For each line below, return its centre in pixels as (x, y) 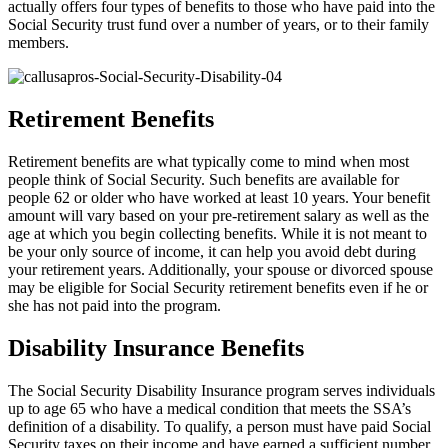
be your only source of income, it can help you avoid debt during (212, 251)
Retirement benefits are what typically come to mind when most (208, 161)
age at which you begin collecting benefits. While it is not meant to (217, 233)
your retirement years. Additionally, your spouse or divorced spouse (220, 269)
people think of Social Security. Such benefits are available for (203, 179)
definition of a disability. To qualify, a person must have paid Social (219, 426)
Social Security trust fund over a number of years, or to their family (218, 25)
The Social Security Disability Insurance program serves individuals (221, 390)
